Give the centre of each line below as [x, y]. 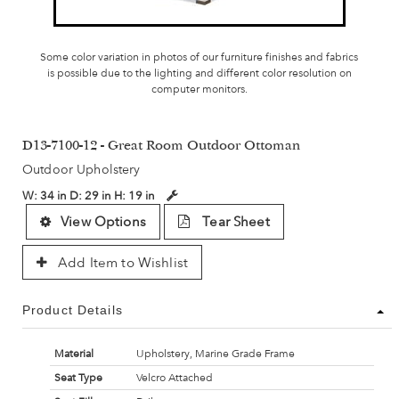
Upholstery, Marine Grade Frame [215, 354]
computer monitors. [199, 90]
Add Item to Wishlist [122, 263]
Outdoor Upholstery [81, 170]
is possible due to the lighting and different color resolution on [199, 73]
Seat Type [78, 378]
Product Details [73, 310]
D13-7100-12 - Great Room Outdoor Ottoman [162, 147]
